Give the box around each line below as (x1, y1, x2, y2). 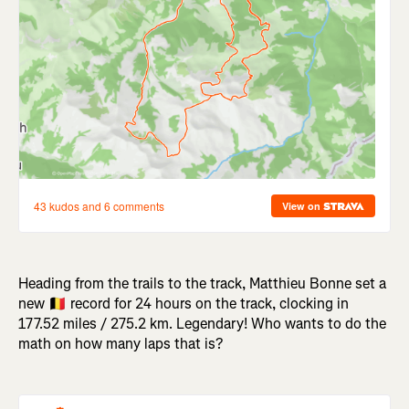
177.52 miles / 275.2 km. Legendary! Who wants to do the (18, 314, 386, 334)
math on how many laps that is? (18, 334, 223, 354)
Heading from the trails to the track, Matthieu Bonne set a (18, 274, 386, 294)
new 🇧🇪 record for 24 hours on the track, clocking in (18, 294, 349, 314)
